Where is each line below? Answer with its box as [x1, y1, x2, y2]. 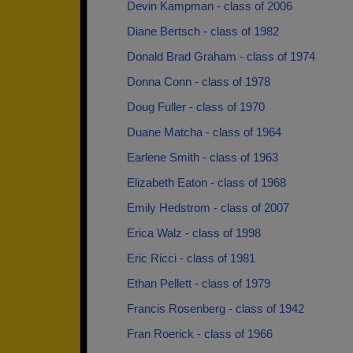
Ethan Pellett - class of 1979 [127, 277, 270, 290]
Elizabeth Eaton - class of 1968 [127, 176, 286, 189]
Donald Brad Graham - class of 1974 [127, 50, 315, 63]
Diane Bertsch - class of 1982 [127, 24, 279, 38]
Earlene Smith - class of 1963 [127, 150, 278, 164]
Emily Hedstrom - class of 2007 [127, 201, 289, 214]
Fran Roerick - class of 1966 [127, 327, 273, 340]
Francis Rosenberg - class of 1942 [127, 302, 304, 315]
